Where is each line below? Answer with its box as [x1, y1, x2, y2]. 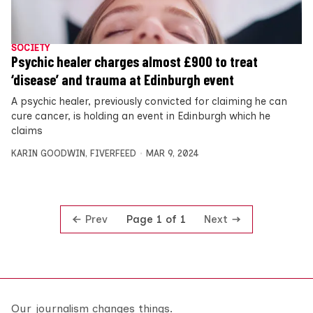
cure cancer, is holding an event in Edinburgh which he [11, 109, 270, 122]
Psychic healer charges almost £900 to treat [11, 52, 258, 70]
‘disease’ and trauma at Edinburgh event [11, 71, 234, 88]
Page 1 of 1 [126, 213, 186, 226]
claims [11, 124, 43, 137]
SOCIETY [11, 42, 50, 53]
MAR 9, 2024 [145, 147, 199, 159]
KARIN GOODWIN [11, 147, 85, 159]
